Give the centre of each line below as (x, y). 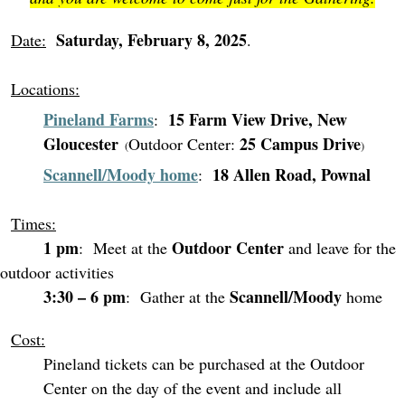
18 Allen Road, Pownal (292, 174)
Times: (33, 223)
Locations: (45, 89)
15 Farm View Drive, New (258, 119)
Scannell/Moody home (121, 174)
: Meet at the (125, 248)
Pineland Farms (99, 119)
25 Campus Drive (300, 144)
